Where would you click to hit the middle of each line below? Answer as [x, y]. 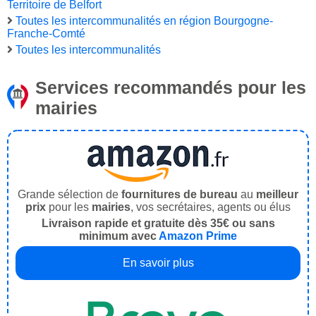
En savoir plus [158, 263]
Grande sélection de [69, 195]
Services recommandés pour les [171, 88]
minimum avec [119, 236]
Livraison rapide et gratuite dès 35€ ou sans [158, 224]
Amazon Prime [198, 236]
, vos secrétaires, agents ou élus [211, 207]
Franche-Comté [46, 34]
